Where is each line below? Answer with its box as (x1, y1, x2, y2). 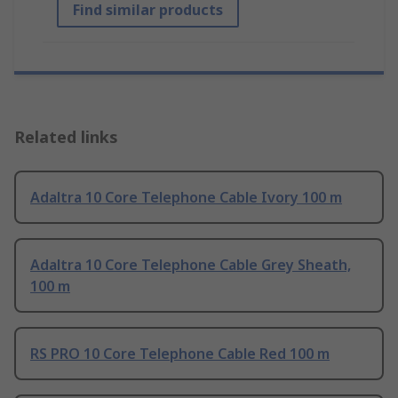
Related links (14, 126, 118, 148)
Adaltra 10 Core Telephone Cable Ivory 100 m (30, 187, 342, 208)
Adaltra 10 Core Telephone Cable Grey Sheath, (30, 255, 351, 275)
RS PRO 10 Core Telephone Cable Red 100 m (30, 344, 330, 364)
